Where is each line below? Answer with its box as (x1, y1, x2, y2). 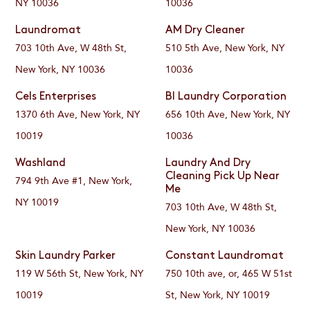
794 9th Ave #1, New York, (15, 174, 133, 188)
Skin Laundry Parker (15, 250, 116, 262)
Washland (15, 158, 66, 170)
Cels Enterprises (15, 91, 97, 103)
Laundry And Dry (165, 158, 250, 170)
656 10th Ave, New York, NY (165, 108, 290, 122)
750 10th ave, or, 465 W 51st (165, 267, 292, 281)
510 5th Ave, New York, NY (165, 42, 284, 55)
